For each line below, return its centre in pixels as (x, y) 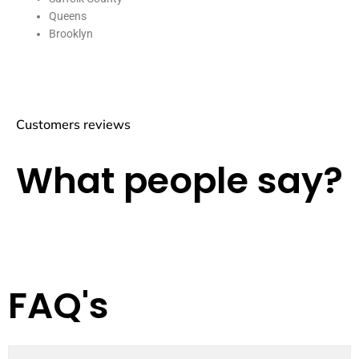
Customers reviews (73, 124)
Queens (68, 16)
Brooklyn (71, 34)
